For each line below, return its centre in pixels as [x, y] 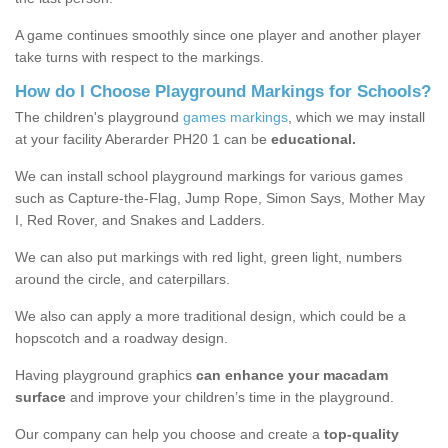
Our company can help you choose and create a [169, 434]
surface [40, 397]
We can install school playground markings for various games [209, 176]
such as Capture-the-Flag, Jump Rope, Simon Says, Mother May [220, 198]
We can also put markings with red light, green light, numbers [208, 257]
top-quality [361, 434]
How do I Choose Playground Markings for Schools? [223, 92]
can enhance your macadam [292, 375]
